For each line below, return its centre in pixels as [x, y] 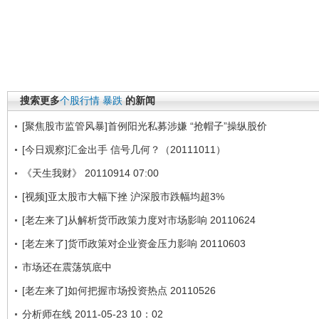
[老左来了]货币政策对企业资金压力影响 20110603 [134, 243]
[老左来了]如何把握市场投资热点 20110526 [119, 290]
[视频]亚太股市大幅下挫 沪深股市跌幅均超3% [123, 196]
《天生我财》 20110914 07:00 [90, 173]
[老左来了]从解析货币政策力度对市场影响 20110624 [139, 220]
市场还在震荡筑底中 [67, 267]
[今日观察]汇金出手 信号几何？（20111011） [124, 149]
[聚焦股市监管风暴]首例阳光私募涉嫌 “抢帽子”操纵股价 [145, 126]
